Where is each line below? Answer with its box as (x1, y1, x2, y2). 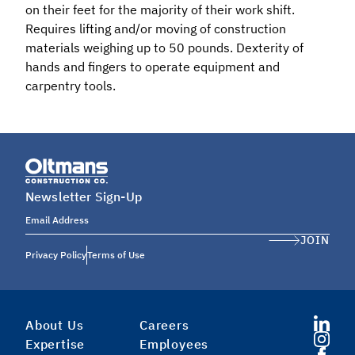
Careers (139, 317, 189, 334)
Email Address (25, 214, 89, 227)
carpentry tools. (25, 78, 116, 94)
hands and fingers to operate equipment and (25, 59, 280, 74)
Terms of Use (87, 249, 145, 261)
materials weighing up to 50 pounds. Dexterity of (25, 40, 303, 55)
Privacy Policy (25, 249, 86, 261)
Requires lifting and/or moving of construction (25, 21, 286, 36)
